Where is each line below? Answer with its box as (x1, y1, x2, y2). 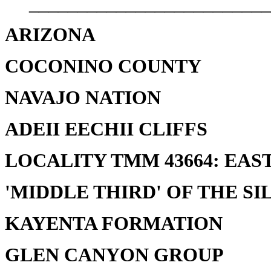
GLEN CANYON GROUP (5, 244, 224, 266)
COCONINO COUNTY (5, 56, 201, 77)
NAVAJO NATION (5, 87, 161, 108)
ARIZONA (5, 24, 96, 45)
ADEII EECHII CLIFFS (5, 119, 207, 140)
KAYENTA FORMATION (5, 213, 223, 234)
